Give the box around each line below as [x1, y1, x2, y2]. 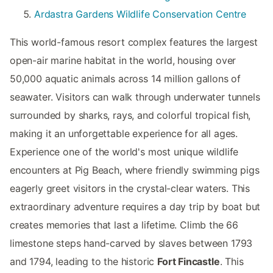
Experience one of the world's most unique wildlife [10, 145, 239, 158]
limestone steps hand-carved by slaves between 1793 [10, 236, 253, 249]
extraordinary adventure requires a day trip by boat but [10, 200, 261, 213]
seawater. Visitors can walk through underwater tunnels [10, 90, 260, 103]
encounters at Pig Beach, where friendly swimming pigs [10, 163, 260, 176]
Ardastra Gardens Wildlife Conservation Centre [34, 7, 247, 20]
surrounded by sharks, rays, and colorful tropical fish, [10, 108, 251, 121]
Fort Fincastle [157, 255, 220, 268]
